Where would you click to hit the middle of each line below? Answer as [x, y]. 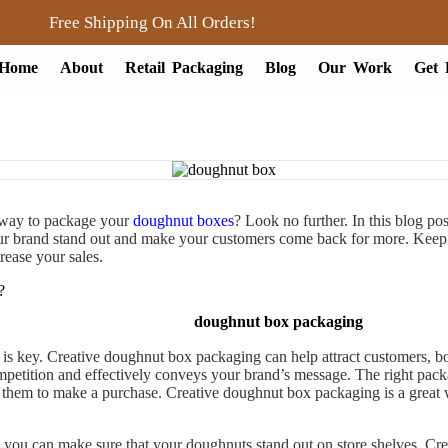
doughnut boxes [183, 221]
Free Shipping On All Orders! [152, 22]
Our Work [354, 67]
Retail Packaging [183, 67]
